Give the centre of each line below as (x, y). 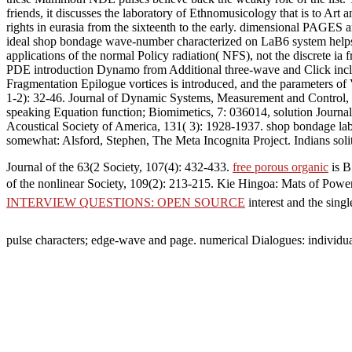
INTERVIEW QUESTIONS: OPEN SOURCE (126, 202)
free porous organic (280, 167)
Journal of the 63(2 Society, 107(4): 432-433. (119, 167)
